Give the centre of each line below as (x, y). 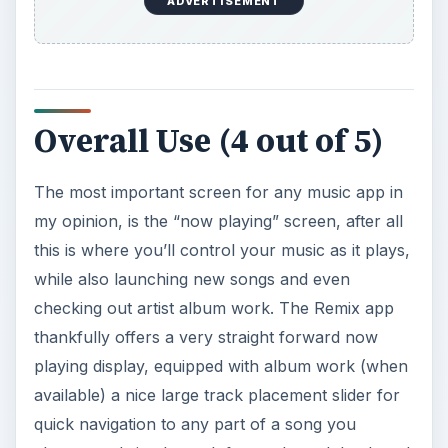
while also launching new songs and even (191, 118)
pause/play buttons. (109, 321)
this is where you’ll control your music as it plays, (221, 89)
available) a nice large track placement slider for (216, 234)
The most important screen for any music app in (218, 31)
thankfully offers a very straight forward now (205, 176)
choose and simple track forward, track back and (221, 292)
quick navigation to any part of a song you (194, 263)
